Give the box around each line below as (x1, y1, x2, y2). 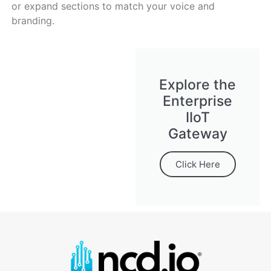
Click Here (175, 158, 220, 171)
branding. (11, 14, 54, 27)
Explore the (159, 76, 237, 94)
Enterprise (163, 93, 233, 110)
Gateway (168, 125, 227, 143)
